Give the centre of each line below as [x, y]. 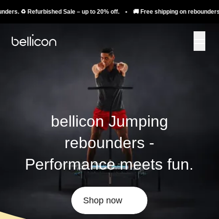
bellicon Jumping [109, 121]
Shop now [102, 200]
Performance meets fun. [109, 164]
